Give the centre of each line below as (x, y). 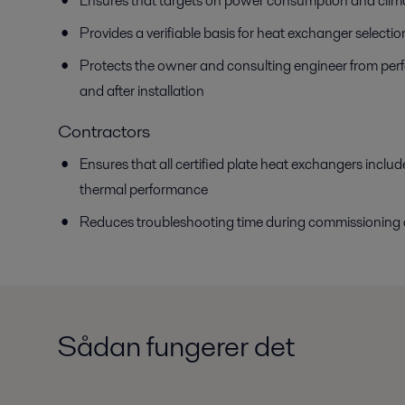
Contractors (104, 131)
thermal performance (144, 189)
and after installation (142, 91)
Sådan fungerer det (176, 346)
